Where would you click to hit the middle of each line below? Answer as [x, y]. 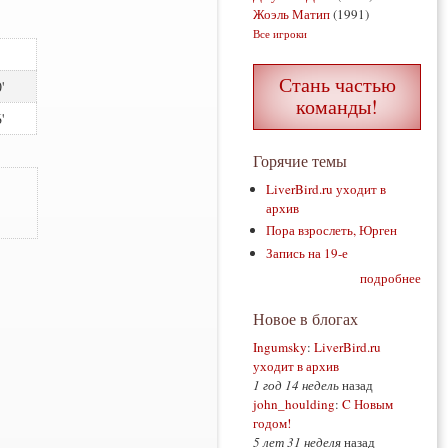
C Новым [367, 404]
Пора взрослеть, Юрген [332, 230]
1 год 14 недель [296, 385]
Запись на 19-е [307, 252]
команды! [337, 106]
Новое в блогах [305, 319]
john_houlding [294, 404]
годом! [272, 423]
